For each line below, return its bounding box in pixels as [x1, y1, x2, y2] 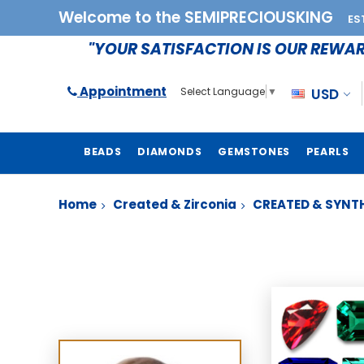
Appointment [77, 82, 167, 100]
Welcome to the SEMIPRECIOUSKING [58, 6, 337, 28]
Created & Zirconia [113, 196, 236, 213]
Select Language [180, 84, 265, 99]
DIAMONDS [137, 145, 202, 158]
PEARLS [305, 145, 349, 158]
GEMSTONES [218, 145, 290, 158]
